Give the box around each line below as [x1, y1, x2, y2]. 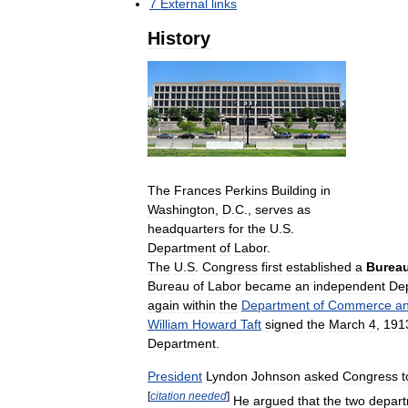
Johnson [251, 369, 301, 384]
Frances [174, 183, 221, 199]
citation [150, 390, 186, 403]
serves [255, 202, 293, 218]
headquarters [148, 221, 225, 237]
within [183, 298, 216, 313]
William [148, 317, 189, 332]
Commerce [328, 298, 392, 313]
